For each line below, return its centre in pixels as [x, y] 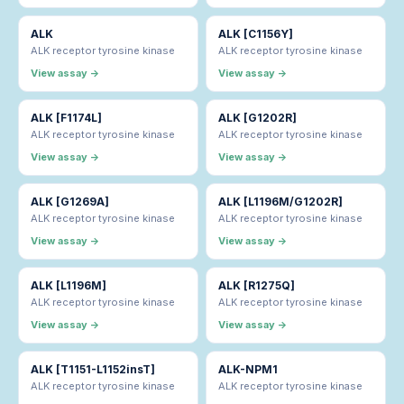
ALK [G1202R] [257, 118]
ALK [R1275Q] [257, 286]
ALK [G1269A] [70, 202]
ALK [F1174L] [66, 118]
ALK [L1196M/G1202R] [280, 202]
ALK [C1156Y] [256, 34]
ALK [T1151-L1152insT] [93, 370]
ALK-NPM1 [248, 370]
